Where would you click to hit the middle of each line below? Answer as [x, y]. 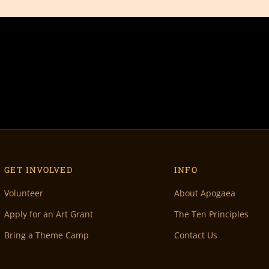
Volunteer [24, 193]
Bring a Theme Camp [47, 235]
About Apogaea [205, 193]
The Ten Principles [212, 214]
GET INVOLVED [38, 170]
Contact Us [196, 235]
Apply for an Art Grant [49, 214]
